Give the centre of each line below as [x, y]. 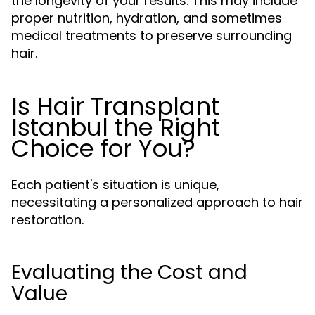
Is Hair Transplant [115, 106]
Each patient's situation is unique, [115, 185]
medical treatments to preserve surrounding [152, 36]
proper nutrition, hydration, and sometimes [147, 18]
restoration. [47, 220]
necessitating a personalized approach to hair [157, 202]
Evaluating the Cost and [129, 272]
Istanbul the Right [116, 127]
